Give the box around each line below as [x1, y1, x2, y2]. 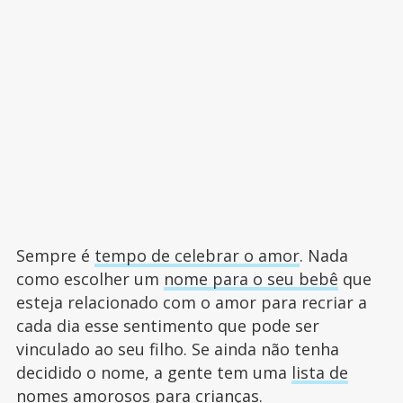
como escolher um [15, 267, 164, 290]
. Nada [299, 244, 348, 266]
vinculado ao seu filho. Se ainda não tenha [15, 337, 339, 360]
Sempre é [15, 244, 94, 266]
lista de [291, 361, 348, 383]
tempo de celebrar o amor [94, 244, 300, 266]
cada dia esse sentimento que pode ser [15, 314, 319, 336]
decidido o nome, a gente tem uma [15, 361, 291, 383]
